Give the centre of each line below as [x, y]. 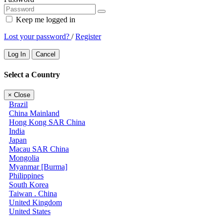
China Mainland [34, 113]
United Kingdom [35, 202]
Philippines [26, 175]
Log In [17, 55]
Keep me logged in [45, 20]
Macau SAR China [39, 149]
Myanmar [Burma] [38, 166]
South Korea [29, 184]
